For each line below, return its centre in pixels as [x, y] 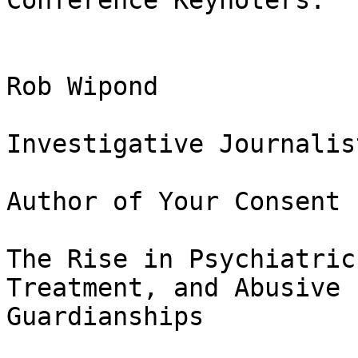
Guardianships [105, 317]
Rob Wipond [82, 87]
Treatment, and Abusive [173, 288]
